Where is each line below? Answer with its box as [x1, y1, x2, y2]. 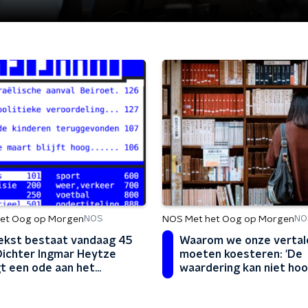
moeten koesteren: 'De [179, 248, 302, 260]
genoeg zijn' [179, 276, 243, 287]
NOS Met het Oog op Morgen [162, 214, 294, 224]
